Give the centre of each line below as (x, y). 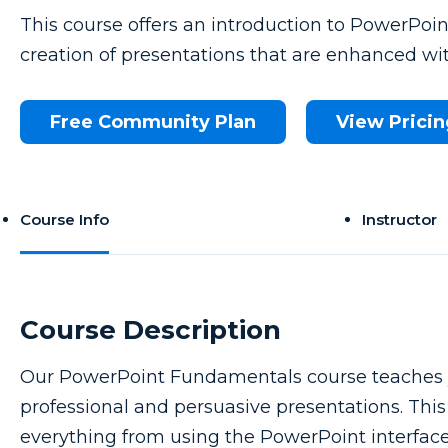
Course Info (64, 220)
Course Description (150, 330)
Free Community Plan (153, 122)
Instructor (400, 220)
